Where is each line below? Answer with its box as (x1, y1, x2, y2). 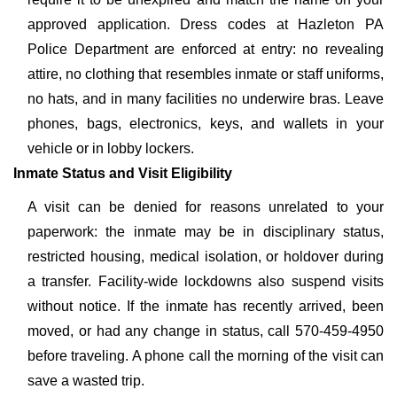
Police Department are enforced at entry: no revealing (27, 42, 384, 57)
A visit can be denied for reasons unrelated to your (27, 199, 384, 214)
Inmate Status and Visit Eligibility (13, 166, 232, 181)
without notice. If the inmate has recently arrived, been (27, 299, 384, 314)
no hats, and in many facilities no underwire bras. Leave (27, 91, 384, 106)
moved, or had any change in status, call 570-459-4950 (27, 323, 384, 339)
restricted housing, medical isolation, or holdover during (27, 249, 384, 264)
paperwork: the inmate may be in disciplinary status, (27, 224, 384, 239)
